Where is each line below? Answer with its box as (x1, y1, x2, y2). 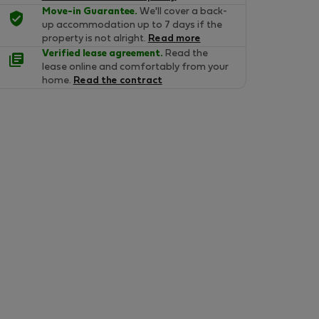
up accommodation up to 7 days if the (41, 21, 222, 30)
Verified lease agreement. (41, 49, 163, 58)
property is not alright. (41, 34, 148, 43)
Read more (147, 34, 201, 43)
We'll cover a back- (137, 7, 227, 16)
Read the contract (73, 76, 162, 85)
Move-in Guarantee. (41, 7, 137, 16)
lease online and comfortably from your (41, 63, 229, 72)
